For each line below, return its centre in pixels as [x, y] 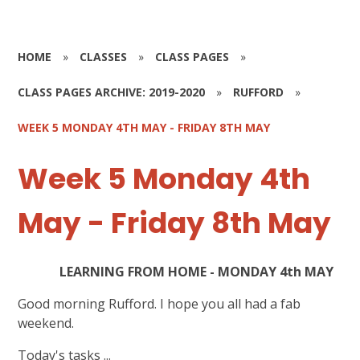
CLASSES [104, 57]
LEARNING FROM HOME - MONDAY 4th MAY [176, 272]
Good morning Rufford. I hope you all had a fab [160, 304]
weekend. [46, 323]
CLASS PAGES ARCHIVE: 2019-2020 [112, 92]
